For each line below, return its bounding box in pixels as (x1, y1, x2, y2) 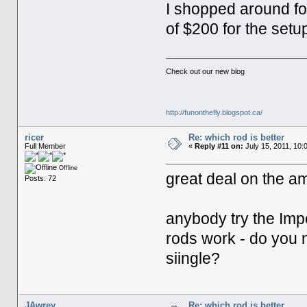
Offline (56, 164, 77, 171)
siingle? (166, 249, 221, 267)
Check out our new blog (166, 66, 245, 75)
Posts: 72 (24, 173, 56, 182)
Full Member (24, 141, 66, 150)
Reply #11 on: (194, 141, 243, 150)
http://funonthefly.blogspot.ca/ (166, 108, 263, 116)
